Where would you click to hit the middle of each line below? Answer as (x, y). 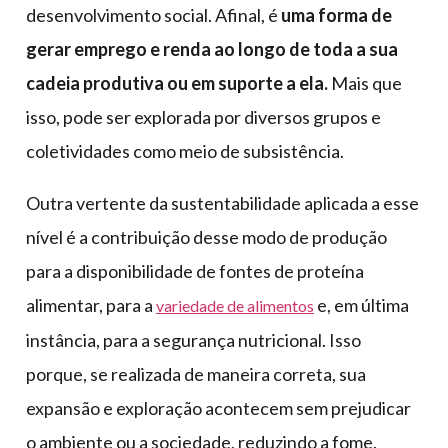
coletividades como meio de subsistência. (185, 151)
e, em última (361, 305)
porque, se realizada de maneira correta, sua (196, 374)
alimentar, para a (91, 305)
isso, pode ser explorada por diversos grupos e (203, 117)
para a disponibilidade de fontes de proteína (195, 271)
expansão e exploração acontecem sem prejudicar (218, 408)
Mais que (366, 83)
